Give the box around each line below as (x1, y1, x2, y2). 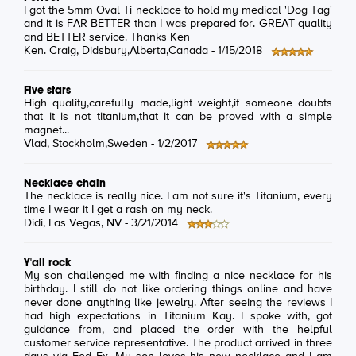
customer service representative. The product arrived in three (24, 338, 332, 350)
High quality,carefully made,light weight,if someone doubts (24, 98, 332, 110)
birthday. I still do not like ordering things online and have (24, 284, 332, 296)
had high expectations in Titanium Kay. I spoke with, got (24, 311, 332, 323)
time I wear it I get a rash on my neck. (24, 204, 212, 216)
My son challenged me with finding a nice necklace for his (24, 270, 332, 282)
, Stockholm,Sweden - (47, 138, 157, 150)
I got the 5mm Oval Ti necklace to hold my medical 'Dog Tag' (24, 5, 332, 17)
